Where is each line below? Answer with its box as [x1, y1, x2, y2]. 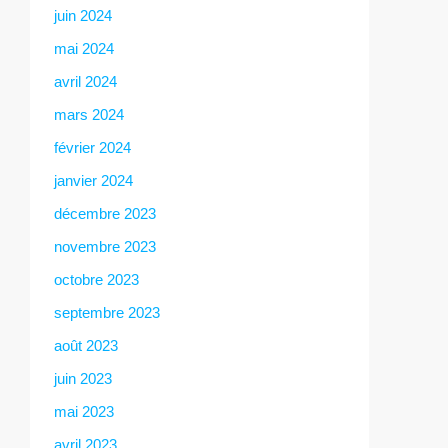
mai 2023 [54, 402, 114, 420]
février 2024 [54, 138, 131, 156]
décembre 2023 [54, 204, 156, 222]
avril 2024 [54, 72, 117, 90]
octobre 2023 [54, 270, 139, 288]
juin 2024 [54, 6, 112, 24]
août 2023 [54, 336, 118, 354]
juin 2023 [54, 369, 112, 387]
